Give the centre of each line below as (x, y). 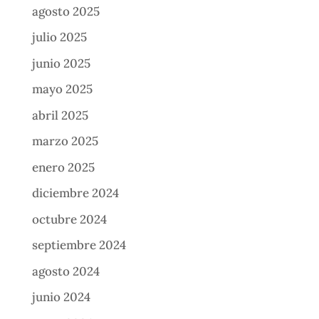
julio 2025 (59, 37)
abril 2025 (60, 115)
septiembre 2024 (79, 245)
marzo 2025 (65, 141)
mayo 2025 (62, 89)
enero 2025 (63, 167)
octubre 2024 (69, 219)
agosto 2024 (66, 271)
